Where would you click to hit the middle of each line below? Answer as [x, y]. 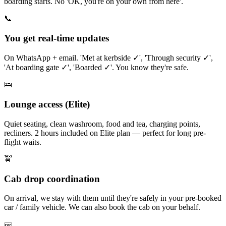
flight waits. [23, 142]
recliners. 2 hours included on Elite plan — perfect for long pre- [105, 133]
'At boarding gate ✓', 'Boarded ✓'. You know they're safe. [96, 68]
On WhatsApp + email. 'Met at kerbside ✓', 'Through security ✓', [108, 58]
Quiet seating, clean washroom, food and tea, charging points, [102, 124]
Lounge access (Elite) [47, 104]
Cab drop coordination [52, 179]
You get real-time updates [56, 38]
